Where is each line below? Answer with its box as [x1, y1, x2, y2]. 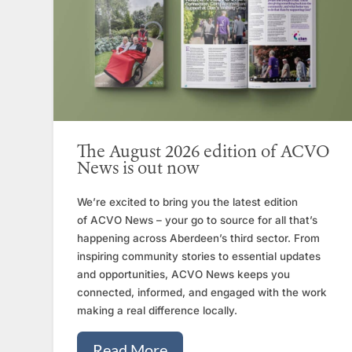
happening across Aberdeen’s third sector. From [77, 232, 321, 245]
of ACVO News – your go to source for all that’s [77, 214, 318, 227]
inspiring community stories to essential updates [77, 250, 321, 263]
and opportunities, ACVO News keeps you [77, 268, 291, 281]
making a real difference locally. [77, 304, 238, 317]
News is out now [77, 161, 200, 178]
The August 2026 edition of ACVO [77, 145, 331, 162]
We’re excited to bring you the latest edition [77, 196, 299, 209]
